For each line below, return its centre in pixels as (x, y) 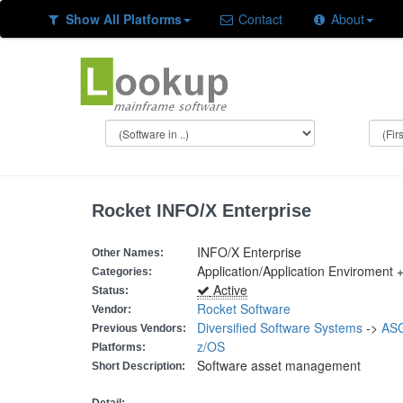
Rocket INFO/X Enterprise (201, 210)
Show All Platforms (123, 19)
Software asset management (279, 365)
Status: (110, 291)
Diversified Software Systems (280, 327)
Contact (259, 19)
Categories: (122, 272)
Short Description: (139, 366)
